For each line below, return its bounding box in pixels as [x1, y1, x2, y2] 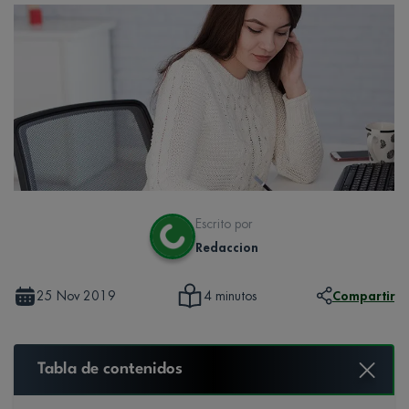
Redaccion [195, 240, 258, 254]
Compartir [332, 288, 394, 302]
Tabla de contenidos [37, 362, 183, 378]
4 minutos [204, 289, 257, 303]
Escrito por [195, 216, 253, 230]
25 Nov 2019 [37, 288, 116, 302]
